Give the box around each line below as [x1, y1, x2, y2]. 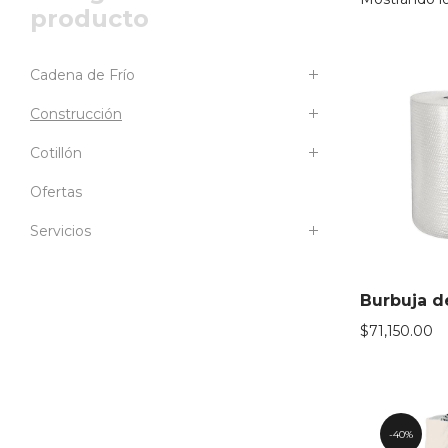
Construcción [30, 105, 122, 123]
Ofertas [30, 183, 82, 201]
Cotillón [30, 144, 82, 162]
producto [30, 4, 149, 33]
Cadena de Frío [30, 66, 135, 84]
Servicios [30, 222, 91, 240]
